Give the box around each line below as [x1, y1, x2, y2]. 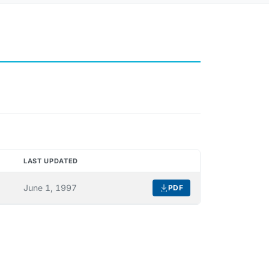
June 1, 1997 [23, 183, 77, 193]
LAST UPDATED [23, 157, 78, 166]
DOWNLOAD [190, 161, 232, 170]
